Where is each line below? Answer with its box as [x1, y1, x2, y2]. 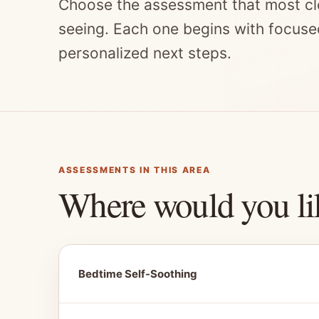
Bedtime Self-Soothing [78, 267, 197, 281]
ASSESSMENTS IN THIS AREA [58, 164, 211, 175]
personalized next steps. [58, 44, 231, 62]
